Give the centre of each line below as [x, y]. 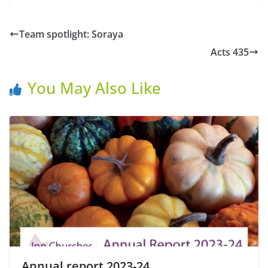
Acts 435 [230, 52]
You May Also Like [94, 88]
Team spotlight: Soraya [71, 34]
